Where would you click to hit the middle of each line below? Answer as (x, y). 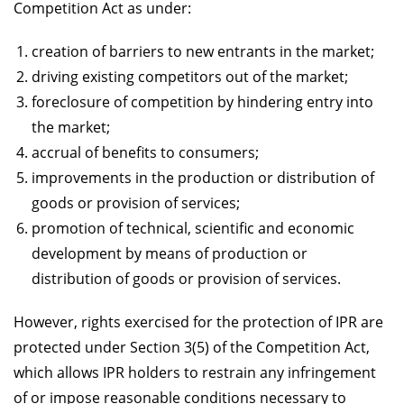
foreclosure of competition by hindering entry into (202, 101)
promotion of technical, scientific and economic (193, 228)
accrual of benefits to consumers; (145, 152)
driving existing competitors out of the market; (190, 76)
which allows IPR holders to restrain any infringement (195, 372)
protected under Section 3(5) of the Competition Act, (192, 347)
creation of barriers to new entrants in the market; (203, 51)
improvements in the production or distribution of (203, 177)
